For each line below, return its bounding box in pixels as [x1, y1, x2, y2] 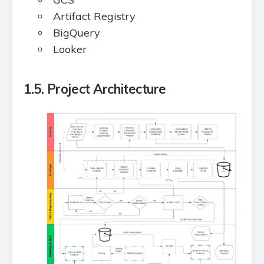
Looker [53, 42, 87, 56]
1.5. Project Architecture [24, 81, 166, 97]
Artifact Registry [53, 9, 136, 23]
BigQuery [53, 26, 100, 39]
